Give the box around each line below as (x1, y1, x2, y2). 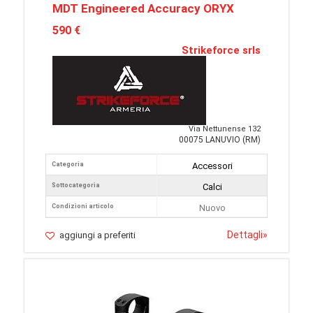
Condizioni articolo (52, 203, 114, 210)
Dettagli (227, 229, 263, 241)
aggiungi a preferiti (59, 230, 136, 241)
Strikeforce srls (182, 44, 261, 57)
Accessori (191, 161, 233, 172)
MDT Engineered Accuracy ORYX (52, 1, 234, 16)
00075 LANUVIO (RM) (179, 135, 261, 145)
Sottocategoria (52, 182, 100, 189)
